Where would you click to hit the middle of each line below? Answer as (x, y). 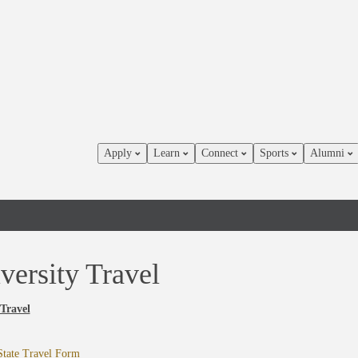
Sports (276, 153)
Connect (221, 153)
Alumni (329, 153)
